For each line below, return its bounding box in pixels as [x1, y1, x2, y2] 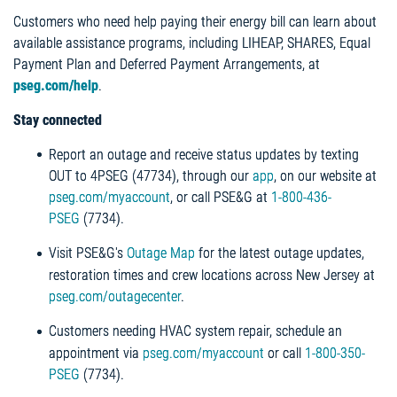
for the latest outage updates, [195, 245, 364, 262]
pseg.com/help [13, 76, 98, 94]
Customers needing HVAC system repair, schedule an [49, 323, 342, 340]
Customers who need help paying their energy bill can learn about [13, 12, 377, 30]
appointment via [49, 344, 143, 362]
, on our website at [274, 167, 377, 185]
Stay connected [13, 111, 102, 128]
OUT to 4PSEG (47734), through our [49, 167, 253, 185]
